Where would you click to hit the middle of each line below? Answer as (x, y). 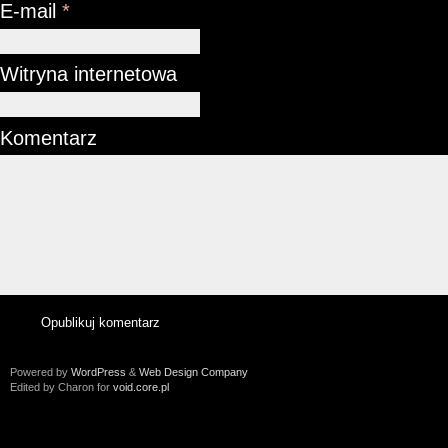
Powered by (40, 371)
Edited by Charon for (61, 386)
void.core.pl (141, 386)
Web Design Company (193, 371)
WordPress (98, 371)
